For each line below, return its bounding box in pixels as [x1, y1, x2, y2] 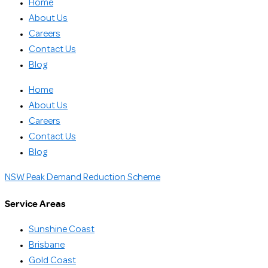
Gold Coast [29, 257, 76, 266]
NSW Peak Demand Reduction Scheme [5, 173, 160, 182]
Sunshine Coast [29, 226, 95, 234]
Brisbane [29, 241, 65, 250]
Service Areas [5, 196, 66, 210]
